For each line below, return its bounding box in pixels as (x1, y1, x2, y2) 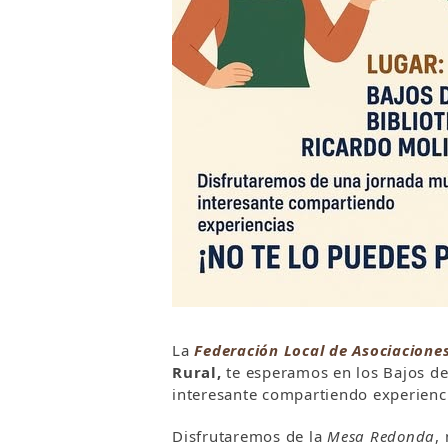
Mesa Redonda (327, 426, 435, 446)
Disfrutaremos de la (172, 426, 327, 446)
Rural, (172, 362, 227, 382)
